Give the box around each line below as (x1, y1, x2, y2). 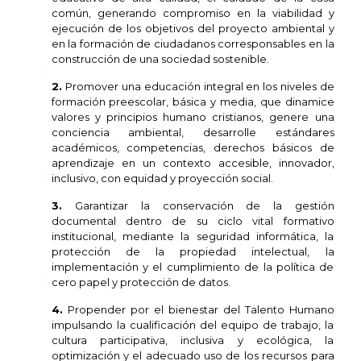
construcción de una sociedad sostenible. (51, 52, 269, 65)
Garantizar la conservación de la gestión (75, 199, 334, 212)
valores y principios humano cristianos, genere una (51, 110, 334, 123)
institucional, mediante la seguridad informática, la (51, 230, 334, 243)
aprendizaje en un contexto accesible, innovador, (51, 156, 334, 169)
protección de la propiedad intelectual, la (51, 245, 334, 258)
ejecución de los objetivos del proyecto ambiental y (51, 22, 334, 35)
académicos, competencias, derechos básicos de (51, 141, 334, 154)
